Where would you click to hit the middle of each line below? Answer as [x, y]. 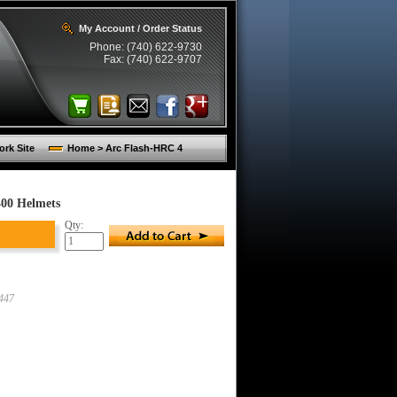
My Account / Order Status [140, 28]
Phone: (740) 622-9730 [146, 47]
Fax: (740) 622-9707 [153, 59]
